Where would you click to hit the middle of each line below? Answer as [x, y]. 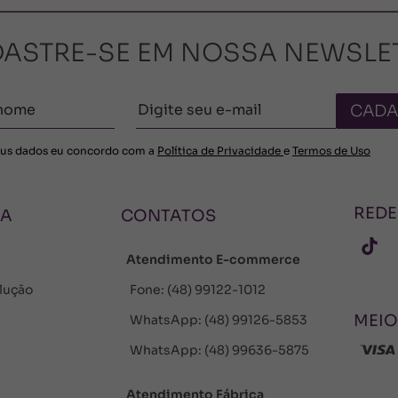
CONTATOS [168, 215]
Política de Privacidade [220, 150]
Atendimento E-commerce [213, 259]
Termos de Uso [331, 150]
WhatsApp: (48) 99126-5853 [218, 319]
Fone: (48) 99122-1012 [197, 289]
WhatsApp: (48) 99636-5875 [219, 350]
